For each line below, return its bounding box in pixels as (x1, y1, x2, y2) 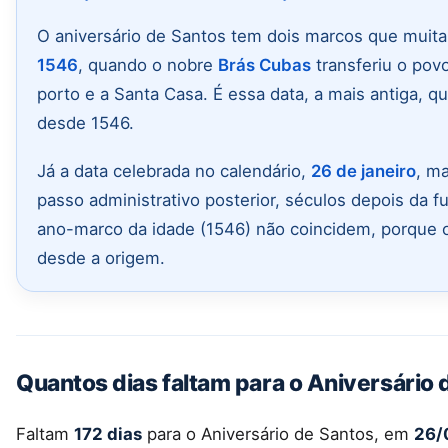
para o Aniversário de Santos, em (142, 423, 414, 444)
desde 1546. (37, 113, 134, 134)
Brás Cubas (218, 55, 311, 76)
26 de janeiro (311, 160, 416, 181)
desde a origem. (37, 247, 165, 268)
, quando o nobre (78, 55, 218, 76)
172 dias (74, 423, 142, 444)
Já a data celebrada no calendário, (37, 160, 311, 181)
